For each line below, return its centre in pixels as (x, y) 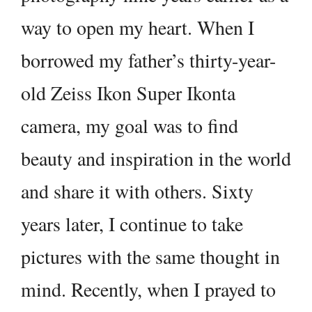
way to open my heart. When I (138, 28)
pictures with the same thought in (150, 257)
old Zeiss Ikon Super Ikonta (128, 93)
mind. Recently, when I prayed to (148, 289)
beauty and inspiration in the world (156, 158)
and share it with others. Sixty (137, 191)
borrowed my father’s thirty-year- (148, 60)
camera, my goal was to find (130, 126)
